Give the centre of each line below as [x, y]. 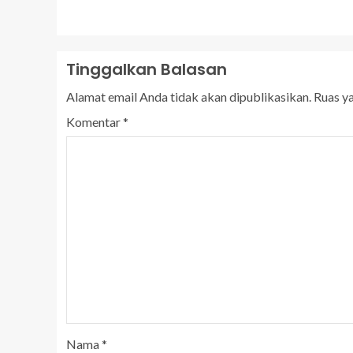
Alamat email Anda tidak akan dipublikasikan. [189, 97]
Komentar [95, 122]
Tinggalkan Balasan [147, 69]
